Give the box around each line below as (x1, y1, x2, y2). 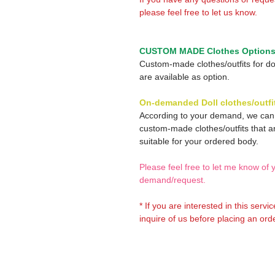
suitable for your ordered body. (139, 136, 258, 146)
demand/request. (139, 175, 206, 185)
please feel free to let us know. (139, 7, 257, 17)
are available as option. (139, 72, 230, 82)
